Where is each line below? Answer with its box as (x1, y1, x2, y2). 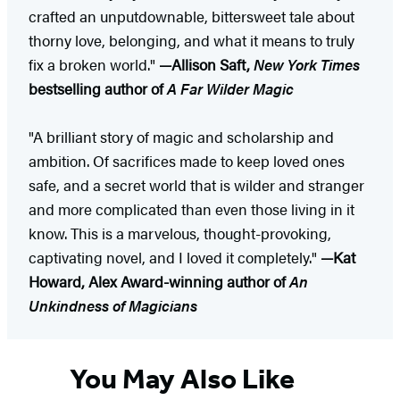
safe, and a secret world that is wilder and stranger (29, 173, 364, 196)
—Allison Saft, (159, 53, 254, 75)
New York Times (254, 53, 360, 75)
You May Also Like (70, 362, 295, 396)
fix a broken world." (29, 53, 159, 75)
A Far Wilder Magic (167, 77, 294, 99)
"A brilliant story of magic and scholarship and (29, 125, 334, 147)
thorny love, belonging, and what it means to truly (29, 29, 354, 51)
